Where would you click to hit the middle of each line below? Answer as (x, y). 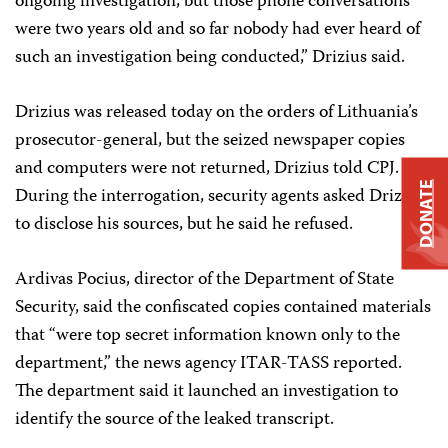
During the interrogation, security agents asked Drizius (219, 197)
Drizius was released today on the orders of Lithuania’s (216, 113)
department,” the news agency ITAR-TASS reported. (208, 364)
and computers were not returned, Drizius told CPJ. (207, 169)
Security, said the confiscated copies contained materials (223, 308)
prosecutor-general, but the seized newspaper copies (210, 141)
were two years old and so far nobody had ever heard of (217, 30)
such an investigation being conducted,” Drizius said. (210, 58)
